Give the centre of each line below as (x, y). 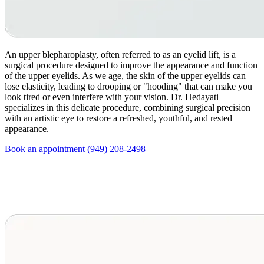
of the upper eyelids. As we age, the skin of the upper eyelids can (125, 75)
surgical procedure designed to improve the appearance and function (131, 65)
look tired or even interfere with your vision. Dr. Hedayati (112, 97)
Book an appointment (46, 148)
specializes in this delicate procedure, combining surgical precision (128, 107)
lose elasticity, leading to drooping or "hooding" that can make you (128, 86)
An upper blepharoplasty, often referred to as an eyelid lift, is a (120, 54)
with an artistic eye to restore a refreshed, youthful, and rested (118, 118)
